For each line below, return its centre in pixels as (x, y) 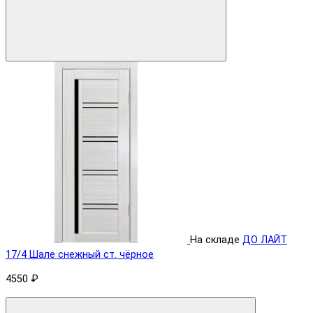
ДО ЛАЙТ (265, 240)
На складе (215, 240)
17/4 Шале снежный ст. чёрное (80, 254)
